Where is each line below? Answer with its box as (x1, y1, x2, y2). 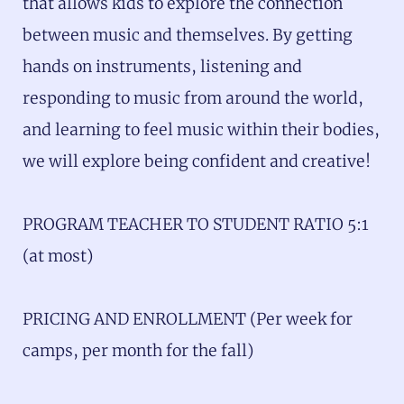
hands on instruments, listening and (23, 56, 302, 77)
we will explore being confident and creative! (23, 151, 371, 171)
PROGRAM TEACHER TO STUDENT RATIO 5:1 (23, 214, 369, 234)
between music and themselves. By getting (23, 24, 353, 45)
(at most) (23, 245, 93, 266)
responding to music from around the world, (23, 87, 363, 108)
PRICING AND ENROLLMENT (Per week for (23, 309, 353, 330)
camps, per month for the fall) (23, 341, 253, 362)
